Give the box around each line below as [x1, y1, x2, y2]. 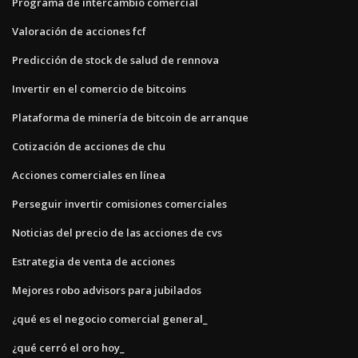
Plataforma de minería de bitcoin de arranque [12, 109, 249, 125]
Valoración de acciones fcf [12, 23, 146, 38]
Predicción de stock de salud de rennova [12, 52, 219, 67]
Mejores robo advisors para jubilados [12, 282, 201, 297]
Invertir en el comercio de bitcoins [12, 81, 186, 96]
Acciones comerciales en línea [12, 167, 165, 182]
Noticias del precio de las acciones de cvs [12, 225, 222, 240]
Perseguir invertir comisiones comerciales [12, 196, 227, 211]
